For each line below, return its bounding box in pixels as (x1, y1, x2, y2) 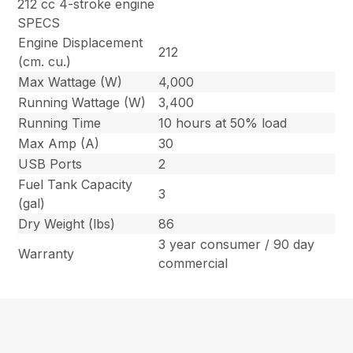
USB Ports (18, 156, 83, 173)
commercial (158, 255, 229, 272)
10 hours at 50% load (158, 115, 288, 132)
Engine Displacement (18, 35, 143, 51)
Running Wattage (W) (18, 95, 147, 111)
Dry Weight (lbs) (18, 216, 116, 232)
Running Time (18, 115, 102, 132)
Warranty (18, 246, 75, 262)
